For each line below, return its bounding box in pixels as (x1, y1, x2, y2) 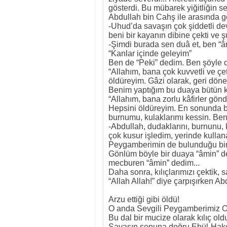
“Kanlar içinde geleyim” (108, 49, 192, 58)
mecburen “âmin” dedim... (108, 159, 202, 167)
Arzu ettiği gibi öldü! (108, 195, 179, 204)
